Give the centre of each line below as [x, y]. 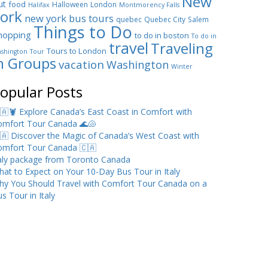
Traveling [182, 48]
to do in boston [162, 36]
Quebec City [165, 20]
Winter [182, 67]
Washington [138, 65]
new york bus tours [69, 19]
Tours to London [77, 51]
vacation [81, 65]
